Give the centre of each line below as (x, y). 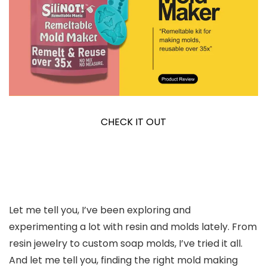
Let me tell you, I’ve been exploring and (100, 210)
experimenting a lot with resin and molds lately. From (133, 226)
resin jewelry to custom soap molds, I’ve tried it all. (126, 243)
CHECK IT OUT (133, 122)
